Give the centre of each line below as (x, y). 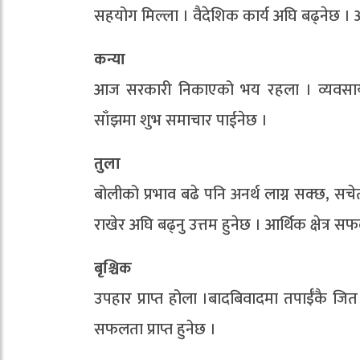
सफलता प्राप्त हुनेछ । (155, 329)
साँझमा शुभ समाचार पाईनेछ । (181, 121)
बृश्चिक (113, 268)
